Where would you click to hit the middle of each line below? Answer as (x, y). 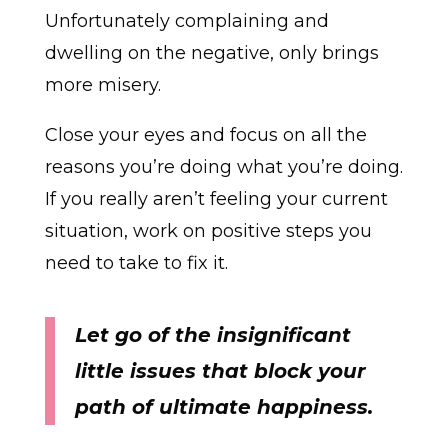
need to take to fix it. (136, 263)
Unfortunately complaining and (186, 21)
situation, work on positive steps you (208, 231)
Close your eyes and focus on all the (205, 135)
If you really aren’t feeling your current (216, 199)
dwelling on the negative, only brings (211, 53)
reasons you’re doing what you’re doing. (223, 167)
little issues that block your (220, 371)
